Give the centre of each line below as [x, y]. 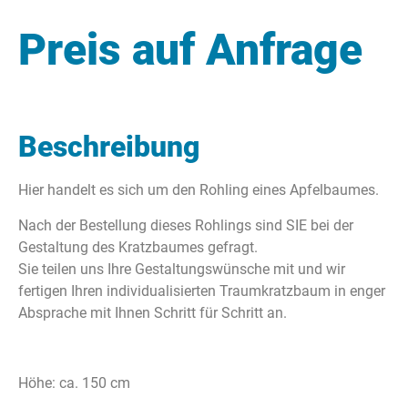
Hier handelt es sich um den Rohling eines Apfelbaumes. [199, 190]
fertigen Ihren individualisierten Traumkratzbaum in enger [202, 291]
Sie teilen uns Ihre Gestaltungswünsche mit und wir [182, 269]
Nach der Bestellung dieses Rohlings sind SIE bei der [186, 225]
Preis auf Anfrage [190, 50]
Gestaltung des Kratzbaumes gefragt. [138, 247]
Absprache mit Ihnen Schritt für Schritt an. [153, 312]
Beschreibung [109, 147]
